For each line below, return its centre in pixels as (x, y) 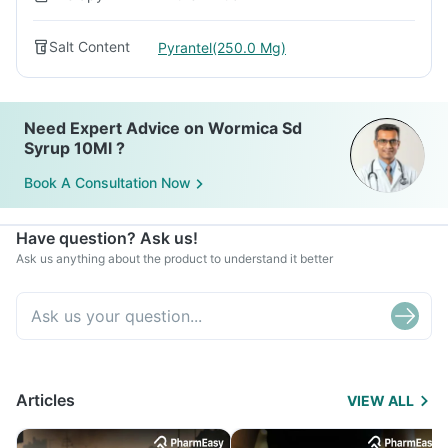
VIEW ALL (380, 400)
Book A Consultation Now (107, 183)
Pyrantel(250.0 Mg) (222, 47)
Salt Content (89, 46)
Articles (45, 400)
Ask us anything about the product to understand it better (174, 258)
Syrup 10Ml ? (74, 148)
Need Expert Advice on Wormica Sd (163, 128)
